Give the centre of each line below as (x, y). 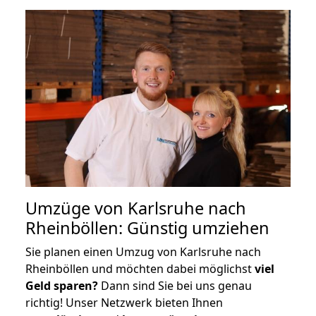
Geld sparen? (62, 285)
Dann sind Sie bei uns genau (175, 285)
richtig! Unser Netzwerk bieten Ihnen (124, 302)
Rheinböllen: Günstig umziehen (147, 227)
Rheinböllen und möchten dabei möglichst (140, 268)
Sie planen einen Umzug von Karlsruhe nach (143, 251)
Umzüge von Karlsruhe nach (136, 208)
